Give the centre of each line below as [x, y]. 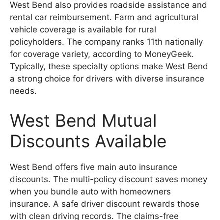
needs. [23, 91]
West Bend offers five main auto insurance [94, 167]
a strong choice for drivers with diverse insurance [107, 79]
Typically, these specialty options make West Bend [109, 67]
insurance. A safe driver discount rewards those [105, 204]
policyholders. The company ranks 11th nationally [106, 42]
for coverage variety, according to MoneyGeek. [102, 54]
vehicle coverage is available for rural [83, 30]
